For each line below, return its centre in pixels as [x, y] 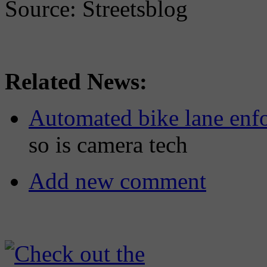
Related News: [76, 81]
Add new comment [117, 181]
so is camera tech [108, 145]
